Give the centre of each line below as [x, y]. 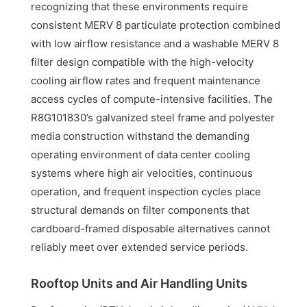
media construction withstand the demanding [140, 136]
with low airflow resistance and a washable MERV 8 [155, 44]
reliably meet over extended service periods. [140, 247]
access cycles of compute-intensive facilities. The [152, 99]
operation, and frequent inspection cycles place [146, 192]
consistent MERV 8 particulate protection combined [156, 25]
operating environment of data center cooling [141, 155]
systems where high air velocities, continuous [142, 173]
